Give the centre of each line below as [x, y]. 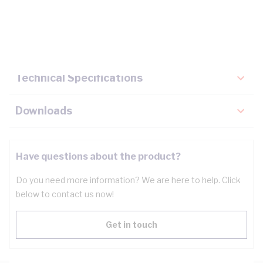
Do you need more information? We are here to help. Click [128, 180]
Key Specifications [64, 45]
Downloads [44, 111]
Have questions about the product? [98, 156]
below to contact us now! [65, 194]
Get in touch [131, 225]
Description [46, 13]
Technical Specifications [79, 78]
